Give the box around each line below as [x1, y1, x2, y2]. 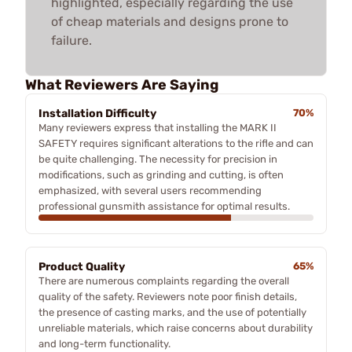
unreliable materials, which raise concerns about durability [38, 321, 313, 334]
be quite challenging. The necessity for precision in [38, 152, 277, 165]
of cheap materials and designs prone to [51, 13, 288, 29]
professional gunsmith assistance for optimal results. [38, 200, 290, 212]
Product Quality [38, 259, 125, 273]
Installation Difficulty [38, 106, 156, 120]
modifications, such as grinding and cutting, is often [38, 168, 284, 181]
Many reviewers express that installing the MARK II [38, 121, 277, 134]
